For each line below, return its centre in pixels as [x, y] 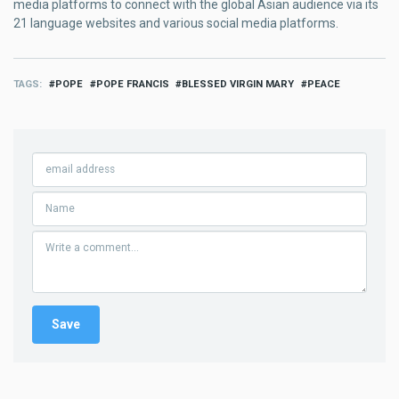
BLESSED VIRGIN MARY [238, 84]
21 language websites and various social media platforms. [176, 23]
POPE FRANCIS [132, 84]
